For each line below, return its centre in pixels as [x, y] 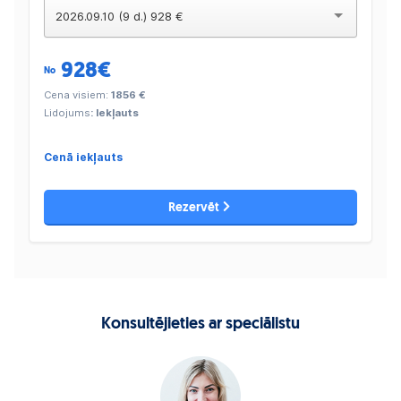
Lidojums [67, 113]
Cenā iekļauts [83, 158]
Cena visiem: [77, 95]
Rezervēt [193, 208]
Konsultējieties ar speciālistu [200, 325]
